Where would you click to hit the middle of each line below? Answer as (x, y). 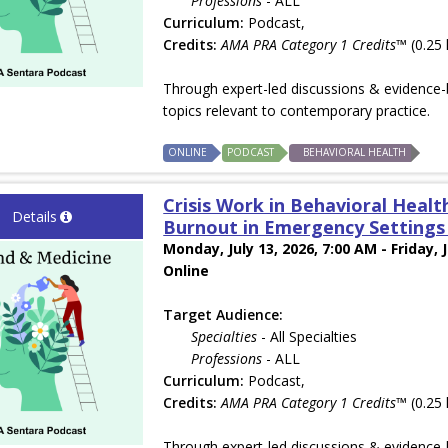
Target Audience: (223, 315)
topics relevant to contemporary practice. (297, 111)
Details (34, 217)
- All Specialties (307, 337)
